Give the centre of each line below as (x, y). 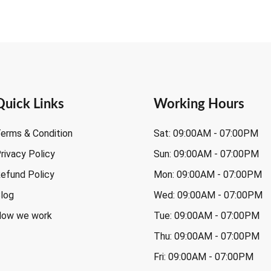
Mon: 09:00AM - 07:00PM (208, 174)
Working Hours (199, 104)
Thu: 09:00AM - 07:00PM (207, 236)
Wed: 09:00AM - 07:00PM (208, 195)
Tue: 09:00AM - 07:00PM (207, 215)
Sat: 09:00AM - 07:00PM (206, 133)
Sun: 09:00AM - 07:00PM (207, 154)
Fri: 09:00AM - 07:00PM (204, 256)
